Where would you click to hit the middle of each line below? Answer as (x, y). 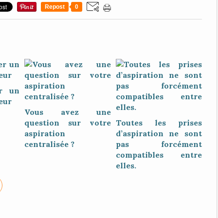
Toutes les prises (159, 123)
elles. (126, 165)
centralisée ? (49, 144)
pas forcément (159, 144)
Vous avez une (68, 112)
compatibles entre (159, 155)
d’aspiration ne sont (159, 133)
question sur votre (68, 123)
